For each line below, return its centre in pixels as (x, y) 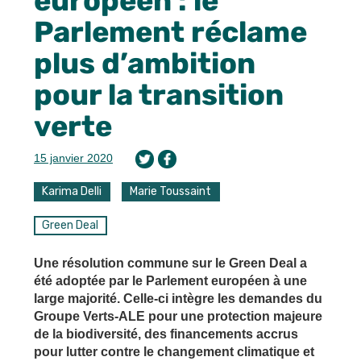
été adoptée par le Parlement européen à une (170, 281)
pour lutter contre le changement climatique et (174, 352)
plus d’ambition (145, 64)
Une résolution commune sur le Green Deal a (170, 263)
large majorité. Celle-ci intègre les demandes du (178, 299)
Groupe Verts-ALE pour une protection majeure (178, 317)
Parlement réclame (170, 32)
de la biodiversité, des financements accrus (166, 334)
